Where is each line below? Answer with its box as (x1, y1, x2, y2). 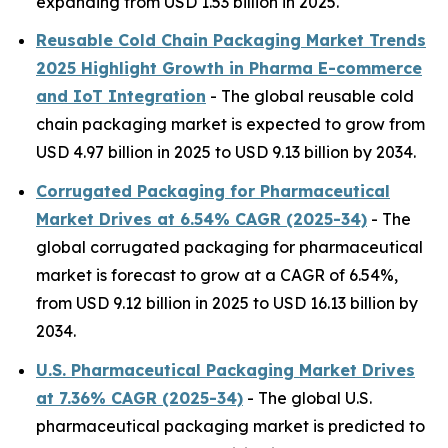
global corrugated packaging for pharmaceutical (36, 236, 423, 257)
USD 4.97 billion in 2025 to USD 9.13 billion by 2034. (36, 142, 416, 163)
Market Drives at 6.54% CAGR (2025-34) (36, 208, 367, 229)
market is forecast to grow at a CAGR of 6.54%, (36, 264, 398, 285)
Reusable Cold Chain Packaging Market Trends (36, 30, 426, 51)
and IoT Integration (36, 86, 206, 107)
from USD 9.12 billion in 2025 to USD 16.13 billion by (36, 292, 418, 313)
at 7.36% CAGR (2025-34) (36, 387, 243, 408)
